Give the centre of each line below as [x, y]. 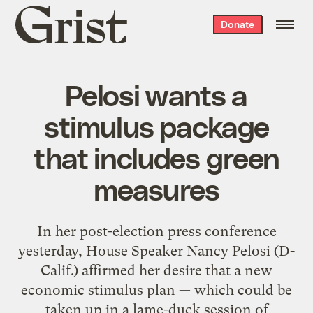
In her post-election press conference [156, 231]
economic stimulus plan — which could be [156, 290]
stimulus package [156, 125]
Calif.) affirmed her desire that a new [156, 270]
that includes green [156, 157]
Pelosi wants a [156, 94]
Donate [237, 24]
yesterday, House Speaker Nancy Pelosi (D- [156, 250]
